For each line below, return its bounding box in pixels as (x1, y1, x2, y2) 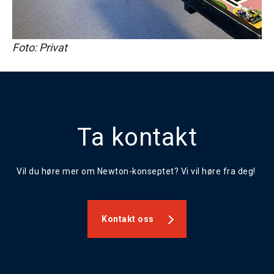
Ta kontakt (77, 122, 197, 152)
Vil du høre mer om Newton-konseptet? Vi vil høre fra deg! (17, 166, 257, 176)
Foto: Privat (12, 40, 67, 54)
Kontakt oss (102, 213, 154, 224)
